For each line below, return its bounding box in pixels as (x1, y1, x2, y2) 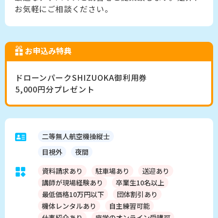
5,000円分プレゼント (15, 83, 95, 95)
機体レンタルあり (42, 201, 96, 211)
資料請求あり (42, 166, 83, 176)
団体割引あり (117, 189, 158, 200)
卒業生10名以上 (116, 178, 164, 188)
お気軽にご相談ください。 (15, 3, 113, 15)
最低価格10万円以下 (42, 189, 104, 200)
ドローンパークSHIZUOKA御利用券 (15, 71, 147, 83)
